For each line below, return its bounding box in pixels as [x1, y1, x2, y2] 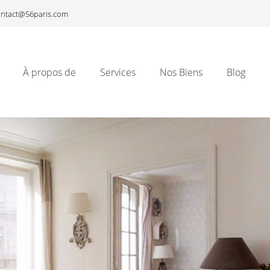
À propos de [23, 66, 77, 79]
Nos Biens [160, 66, 203, 79]
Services [100, 66, 136, 79]
